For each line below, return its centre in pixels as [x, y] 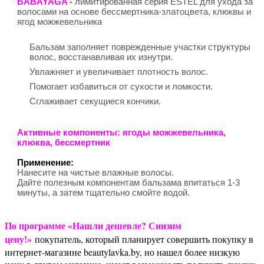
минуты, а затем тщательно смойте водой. [105, 192]
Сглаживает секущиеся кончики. [95, 101]
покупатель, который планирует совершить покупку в [143, 239]
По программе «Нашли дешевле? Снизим [93, 225]
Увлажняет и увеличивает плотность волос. [119, 71]
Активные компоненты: [69, 132]
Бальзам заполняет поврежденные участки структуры [140, 47]
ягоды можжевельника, [173, 132]
